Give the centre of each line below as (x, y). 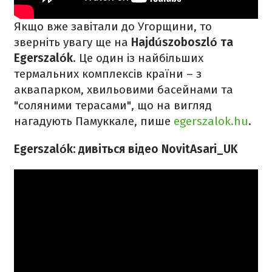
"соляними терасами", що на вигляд (113, 106)
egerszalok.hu (211, 121)
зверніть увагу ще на (73, 42)
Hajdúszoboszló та (182, 42)
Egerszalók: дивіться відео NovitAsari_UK (126, 149)
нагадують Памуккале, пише (94, 121)
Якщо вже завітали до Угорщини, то (113, 27)
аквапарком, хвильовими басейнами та (124, 90)
